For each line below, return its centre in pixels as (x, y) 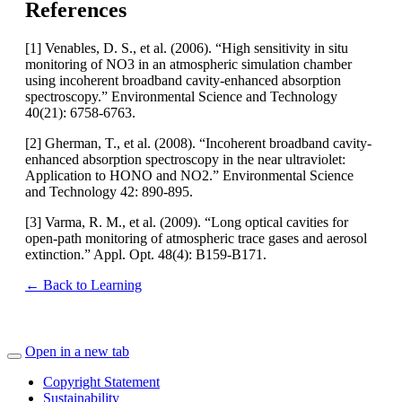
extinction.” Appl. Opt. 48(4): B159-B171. (149, 254)
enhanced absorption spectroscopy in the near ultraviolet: (185, 159)
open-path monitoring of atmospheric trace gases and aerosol (196, 238)
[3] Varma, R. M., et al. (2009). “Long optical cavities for (187, 222)
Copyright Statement (101, 381)
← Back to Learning (83, 284)
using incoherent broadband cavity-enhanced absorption (183, 80)
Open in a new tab (77, 351)
